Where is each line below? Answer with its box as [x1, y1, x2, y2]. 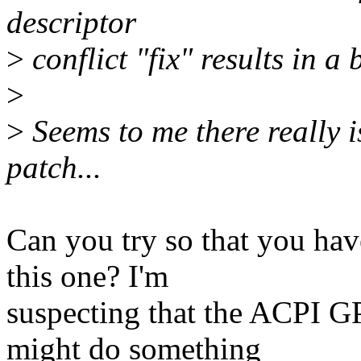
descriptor [6, 5, 136, 40]
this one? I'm [6, 259, 168, 294]
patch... [6, 150, 102, 185]
